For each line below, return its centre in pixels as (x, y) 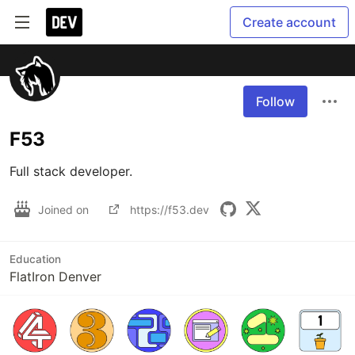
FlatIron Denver (55, 277)
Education (35, 259)
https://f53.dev (170, 209)
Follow (275, 101)
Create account (289, 22)
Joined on (65, 209)
